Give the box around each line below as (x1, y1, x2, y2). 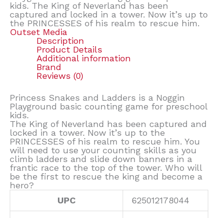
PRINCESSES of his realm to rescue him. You (10, 136, 200, 146)
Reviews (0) (36, 70, 83, 81)
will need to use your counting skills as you (10, 145, 197, 155)
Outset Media (10, 26, 67, 37)
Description (36, 35, 84, 46)
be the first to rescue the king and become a (10, 171, 202, 182)
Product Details (36, 44, 102, 54)
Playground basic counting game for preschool (10, 101, 207, 111)
